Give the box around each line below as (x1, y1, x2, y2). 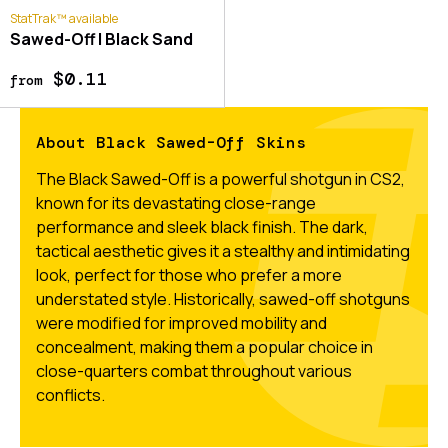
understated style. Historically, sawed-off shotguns (36, 287, 410, 310)
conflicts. (36, 383, 105, 406)
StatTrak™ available (10, 9, 118, 27)
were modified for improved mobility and (36, 311, 327, 334)
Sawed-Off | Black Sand (10, 27, 193, 50)
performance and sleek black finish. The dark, (36, 215, 368, 238)
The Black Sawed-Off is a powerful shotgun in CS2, (36, 167, 405, 190)
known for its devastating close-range (36, 191, 316, 214)
